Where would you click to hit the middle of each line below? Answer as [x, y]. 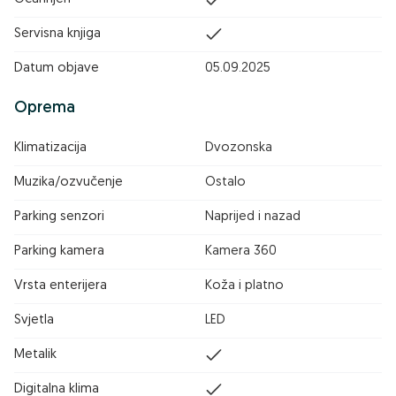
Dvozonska [239, 148]
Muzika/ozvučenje [69, 183]
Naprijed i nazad [253, 217]
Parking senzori [59, 217]
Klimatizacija [50, 148]
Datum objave [57, 69]
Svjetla [34, 320]
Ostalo [225, 183]
